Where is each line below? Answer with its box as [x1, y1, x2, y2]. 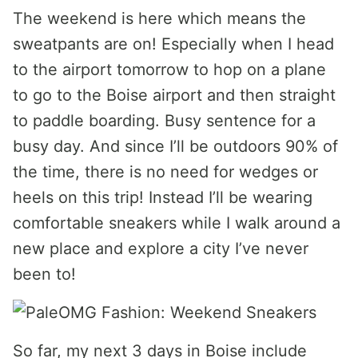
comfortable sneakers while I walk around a [13, 213, 340, 233]
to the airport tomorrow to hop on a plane [13, 60, 326, 79]
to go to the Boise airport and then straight [13, 86, 336, 105]
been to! [13, 265, 76, 284]
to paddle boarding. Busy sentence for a [13, 111, 316, 130]
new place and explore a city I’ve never [13, 239, 308, 258]
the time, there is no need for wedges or [13, 162, 318, 181]
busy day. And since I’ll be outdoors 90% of [13, 137, 338, 156]
